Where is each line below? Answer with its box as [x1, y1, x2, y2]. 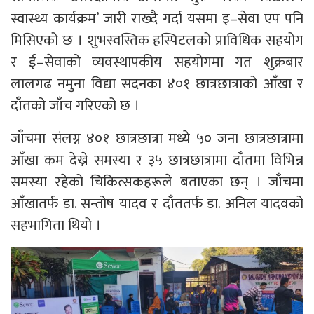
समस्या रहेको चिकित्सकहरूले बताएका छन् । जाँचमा [11, 170, 303, 195]
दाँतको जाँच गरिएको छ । [11, 93, 139, 118]
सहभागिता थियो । [11, 213, 101, 238]
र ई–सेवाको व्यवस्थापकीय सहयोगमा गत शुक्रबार [11, 50, 303, 75]
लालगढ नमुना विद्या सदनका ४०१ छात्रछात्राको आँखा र [11, 71, 303, 97]
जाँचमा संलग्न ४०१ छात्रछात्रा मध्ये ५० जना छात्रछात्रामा [11, 126, 303, 151]
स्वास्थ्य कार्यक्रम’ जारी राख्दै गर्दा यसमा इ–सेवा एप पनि [11, 6, 303, 32]
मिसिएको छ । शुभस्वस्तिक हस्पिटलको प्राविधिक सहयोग [11, 28, 303, 53]
